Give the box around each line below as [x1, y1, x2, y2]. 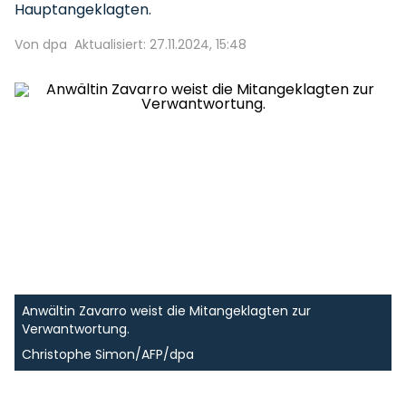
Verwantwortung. [22, 320, 130, 338]
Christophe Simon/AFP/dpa [22, 345, 194, 363]
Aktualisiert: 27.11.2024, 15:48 [74, 35, 246, 53]
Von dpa [14, 35, 67, 53]
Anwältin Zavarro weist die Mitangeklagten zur [22, 302, 311, 320]
